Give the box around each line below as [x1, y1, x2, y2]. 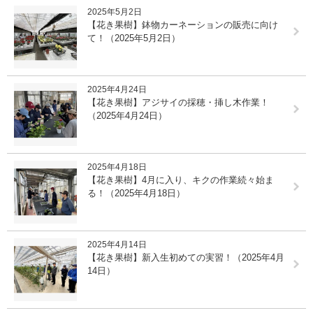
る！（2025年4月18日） [87, 187, 185, 198]
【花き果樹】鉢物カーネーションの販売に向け [87, 19, 278, 30]
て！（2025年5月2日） [87, 32, 180, 43]
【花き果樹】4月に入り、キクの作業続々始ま [87, 174, 274, 185]
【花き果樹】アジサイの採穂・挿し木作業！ [87, 96, 269, 108]
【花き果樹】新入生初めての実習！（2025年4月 [87, 252, 284, 263]
